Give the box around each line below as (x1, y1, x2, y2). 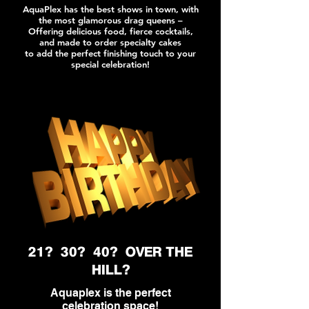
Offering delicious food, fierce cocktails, (28, 26, 193, 37)
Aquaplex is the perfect (50, 286, 171, 299)
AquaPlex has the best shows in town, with (22, 3, 199, 14)
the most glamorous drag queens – (38, 14, 183, 26)
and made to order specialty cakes (39, 37, 181, 48)
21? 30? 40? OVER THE (28, 243, 192, 261)
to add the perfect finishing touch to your (25, 48, 196, 59)
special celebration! (71, 59, 150, 70)
